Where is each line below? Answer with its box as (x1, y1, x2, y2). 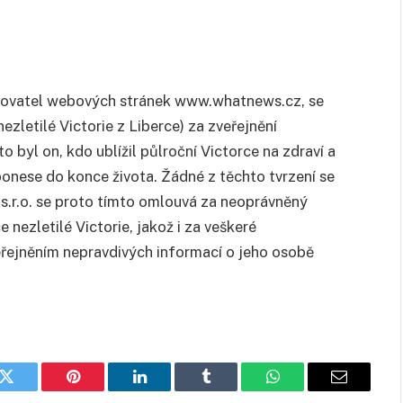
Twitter (4, 381, 52, 399)
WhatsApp (271, 381, 341, 399)
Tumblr (204, 381, 253, 399)
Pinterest (71, 381, 129, 399)
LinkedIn (138, 381, 198, 399)
